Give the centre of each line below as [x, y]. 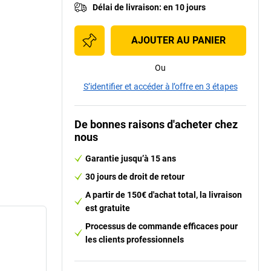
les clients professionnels [135, 239]
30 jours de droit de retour [135, 176]
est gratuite [108, 208]
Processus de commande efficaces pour [162, 226]
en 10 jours [184, 7]
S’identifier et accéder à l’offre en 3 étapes [160, 86]
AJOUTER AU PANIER [178, 40]
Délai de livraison [126, 7]
